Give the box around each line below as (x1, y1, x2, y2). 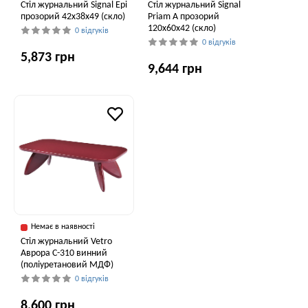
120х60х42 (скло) (148, 23, 216, 34)
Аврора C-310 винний (21, 248, 107, 258)
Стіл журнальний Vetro (21, 236, 112, 247)
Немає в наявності (31, 223, 95, 231)
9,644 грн (148, 63, 202, 76)
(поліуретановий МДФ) (21, 260, 113, 270)
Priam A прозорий (148, 12, 219, 22)
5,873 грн (21, 51, 75, 65)
